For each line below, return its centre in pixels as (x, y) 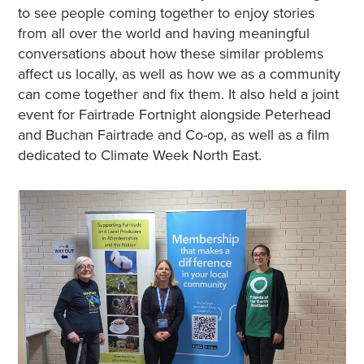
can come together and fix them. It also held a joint (178, 95)
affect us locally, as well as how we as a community (179, 74)
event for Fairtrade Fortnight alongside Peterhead (174, 115)
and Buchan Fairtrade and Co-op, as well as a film (173, 135)
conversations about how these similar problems (170, 54)
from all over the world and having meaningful (163, 34)
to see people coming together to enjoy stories (166, 13)
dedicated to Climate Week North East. (139, 156)
